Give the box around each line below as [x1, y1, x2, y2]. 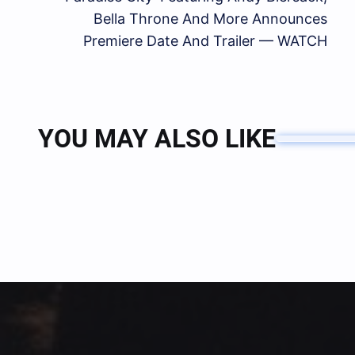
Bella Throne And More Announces [93, 10, 327, 28]
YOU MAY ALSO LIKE [38, 124, 276, 155]
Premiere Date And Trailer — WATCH [82, 32, 327, 50]
